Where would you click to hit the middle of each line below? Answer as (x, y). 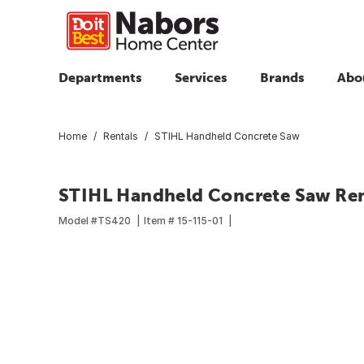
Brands (282, 77)
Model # (78, 220)
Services (201, 77)
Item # (159, 220)
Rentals (121, 136)
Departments (100, 77)
